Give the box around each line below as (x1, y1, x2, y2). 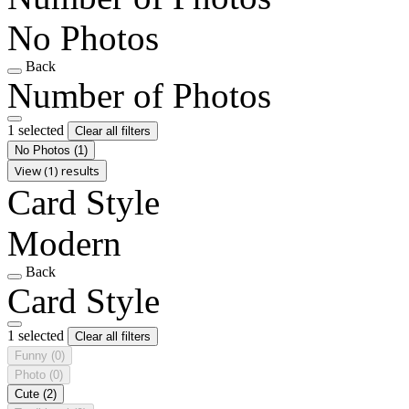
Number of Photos (7, 75, 271, 115)
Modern (7, 223, 121, 263)
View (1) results (15, 162, 100, 179)
